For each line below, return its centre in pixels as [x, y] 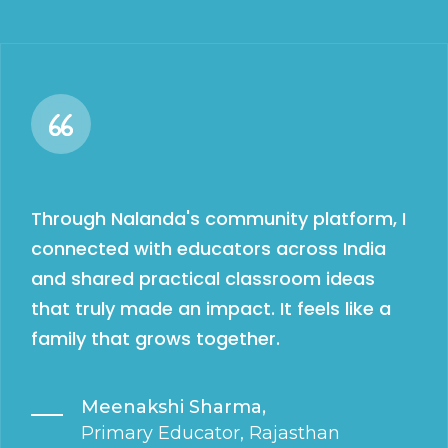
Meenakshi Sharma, [173, 407]
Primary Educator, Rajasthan [210, 433]
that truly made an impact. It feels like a [211, 309]
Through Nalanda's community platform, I [218, 219]
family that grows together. [155, 339]
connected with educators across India [208, 249]
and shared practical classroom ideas [203, 279]
